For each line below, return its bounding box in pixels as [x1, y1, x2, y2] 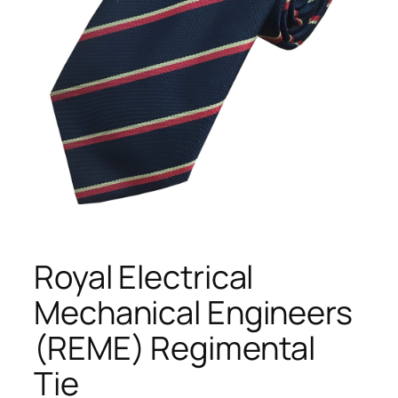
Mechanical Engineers [34, 290, 353, 334]
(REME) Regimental [34, 325, 316, 370]
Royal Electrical [34, 254, 254, 298]
